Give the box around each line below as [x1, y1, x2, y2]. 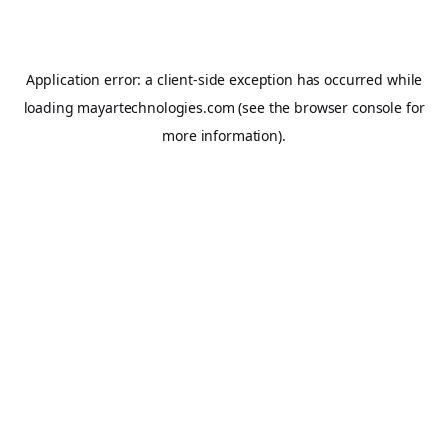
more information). [162, 126, 286, 145]
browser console [294, 98, 403, 117]
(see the [234, 98, 291, 117]
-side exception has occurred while [192, 70, 423, 89]
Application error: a [25, 70, 157, 89]
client [156, 70, 193, 89]
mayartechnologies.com [77, 98, 235, 117]
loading [23, 98, 78, 117]
